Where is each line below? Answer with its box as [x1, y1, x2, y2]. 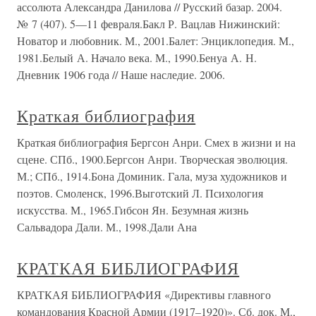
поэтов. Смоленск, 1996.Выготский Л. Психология [17, 186, 263, 200]
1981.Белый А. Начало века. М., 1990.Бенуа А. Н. [17, 50, 257, 65]
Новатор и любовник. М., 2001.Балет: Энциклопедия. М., [17, 33, 294, 48]
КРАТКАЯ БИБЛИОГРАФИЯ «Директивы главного [17, 287, 271, 302]
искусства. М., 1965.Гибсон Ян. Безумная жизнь [17, 202, 248, 217]
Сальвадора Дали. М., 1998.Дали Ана [17, 219, 197, 234]
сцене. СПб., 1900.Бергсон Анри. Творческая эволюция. [17, 152, 288, 166]
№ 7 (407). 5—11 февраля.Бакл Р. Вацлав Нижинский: [17, 16, 280, 31]
